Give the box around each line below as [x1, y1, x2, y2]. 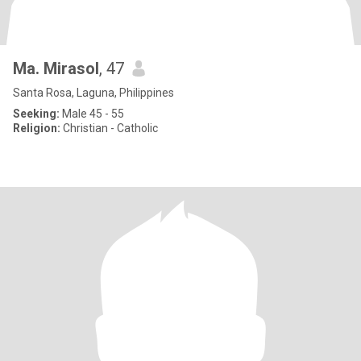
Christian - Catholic [60, 122, 158, 135]
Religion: [13, 122, 60, 135]
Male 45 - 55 [60, 107, 124, 120]
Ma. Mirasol [13, 59, 99, 78]
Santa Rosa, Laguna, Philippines [13, 86, 174, 99]
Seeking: [13, 107, 60, 120]
